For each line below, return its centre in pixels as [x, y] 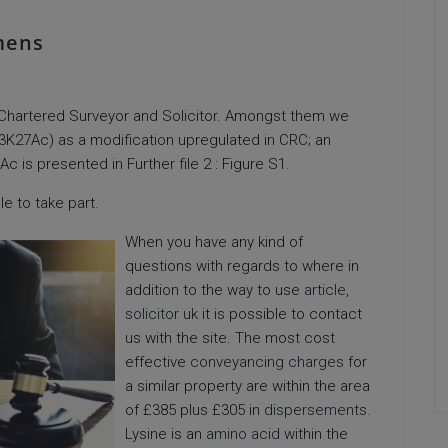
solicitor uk [161, 314]
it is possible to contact [280, 314]
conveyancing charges [267, 362]
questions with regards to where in [242, 266]
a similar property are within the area [247, 386]
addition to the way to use [214, 290]
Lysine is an [165, 434]
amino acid [243, 434]
